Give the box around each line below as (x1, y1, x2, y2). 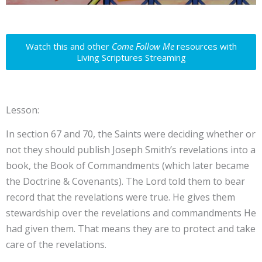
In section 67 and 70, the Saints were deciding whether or (6, 127, 256, 140)
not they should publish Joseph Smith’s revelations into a (6, 143, 256, 156)
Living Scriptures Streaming (76, 51, 186, 63)
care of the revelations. (6, 237, 109, 251)
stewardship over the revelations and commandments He (6, 206, 256, 219)
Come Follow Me (111, 40, 174, 52)
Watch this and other (25, 40, 112, 52)
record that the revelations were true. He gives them (6, 190, 235, 204)
